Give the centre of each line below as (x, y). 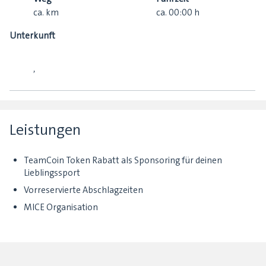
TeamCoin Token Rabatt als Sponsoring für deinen (123, 161)
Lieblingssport (52, 173)
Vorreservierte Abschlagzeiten (83, 190)
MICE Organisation (61, 208)
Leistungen (45, 130)
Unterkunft (32, 36)
